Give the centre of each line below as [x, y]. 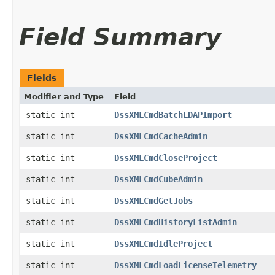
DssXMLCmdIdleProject [163, 243]
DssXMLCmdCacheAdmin [161, 136]
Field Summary [120, 37]
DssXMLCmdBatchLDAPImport [173, 114]
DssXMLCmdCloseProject [166, 157]
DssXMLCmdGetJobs [153, 200]
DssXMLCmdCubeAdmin [158, 179]
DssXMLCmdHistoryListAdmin [176, 222]
